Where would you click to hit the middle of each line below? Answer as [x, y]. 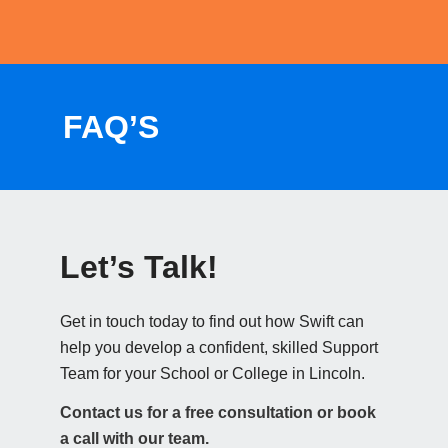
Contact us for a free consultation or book [218, 413]
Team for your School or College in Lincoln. [212, 373]
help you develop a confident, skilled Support [219, 347]
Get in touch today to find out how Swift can [212, 321]
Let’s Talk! [139, 267]
